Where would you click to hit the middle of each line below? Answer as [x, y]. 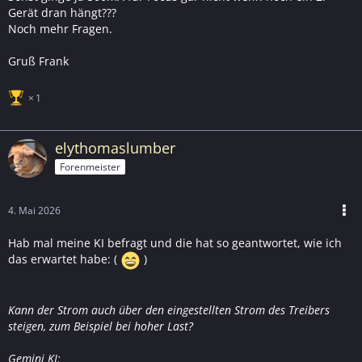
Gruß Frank [38, 61]
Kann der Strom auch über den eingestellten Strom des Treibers [169, 310]
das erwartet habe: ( [64, 259]
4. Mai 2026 [34, 210]
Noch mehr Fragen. [60, 29]
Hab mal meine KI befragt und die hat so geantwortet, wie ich [175, 243]
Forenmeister [90, 166]
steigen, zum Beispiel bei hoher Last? [101, 326]
